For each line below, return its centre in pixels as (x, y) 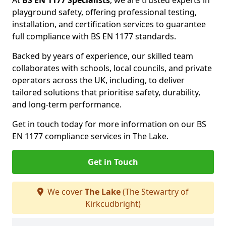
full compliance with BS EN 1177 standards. (94, 36)
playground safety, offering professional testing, (104, 12)
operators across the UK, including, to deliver (98, 80)
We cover (65, 192)
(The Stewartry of (155, 192)
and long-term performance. (67, 104)
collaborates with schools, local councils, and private (112, 68)
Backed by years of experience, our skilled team (103, 56)
